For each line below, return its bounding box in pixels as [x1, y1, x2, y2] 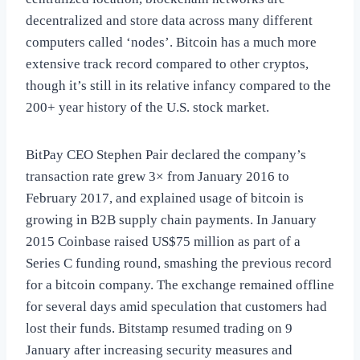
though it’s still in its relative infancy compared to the [26, 78, 331, 94]
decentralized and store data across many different [26, 13, 313, 29]
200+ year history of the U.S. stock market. [26, 100, 269, 116]
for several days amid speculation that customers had [26, 299, 327, 315]
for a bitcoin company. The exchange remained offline [26, 277, 334, 293]
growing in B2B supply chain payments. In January [26, 212, 317, 228]
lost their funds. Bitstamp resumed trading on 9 [26, 321, 292, 337]
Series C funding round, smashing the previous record [26, 256, 332, 272]
